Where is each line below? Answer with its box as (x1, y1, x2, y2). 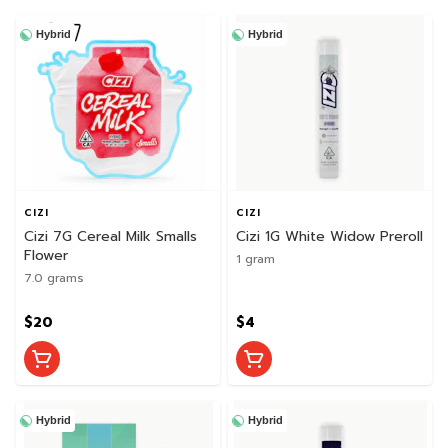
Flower (24, 244, 68, 266)
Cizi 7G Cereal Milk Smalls (24, 225, 197, 247)
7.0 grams (24, 268, 84, 287)
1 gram (236, 249, 275, 268)
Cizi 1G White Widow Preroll (236, 225, 423, 247)
